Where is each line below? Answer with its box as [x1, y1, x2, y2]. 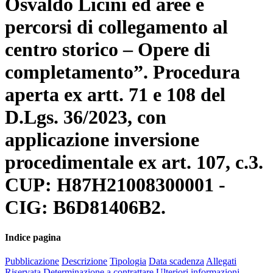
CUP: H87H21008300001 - [5, 174, 225, 196]
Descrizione [62, 256, 107, 267]
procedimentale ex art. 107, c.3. [5, 151, 263, 174]
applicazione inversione [5, 129, 199, 151]
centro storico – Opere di [5, 38, 210, 61]
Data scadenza [149, 256, 204, 267]
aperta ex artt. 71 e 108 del [5, 83, 225, 106]
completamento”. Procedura [5, 61, 240, 83]
